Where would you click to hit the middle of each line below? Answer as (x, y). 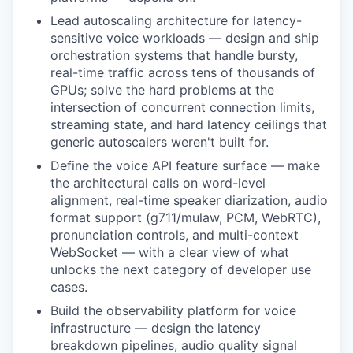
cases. (69, 286)
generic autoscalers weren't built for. (160, 141)
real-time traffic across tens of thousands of (183, 72)
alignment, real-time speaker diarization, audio (189, 200)
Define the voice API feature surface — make (185, 165)
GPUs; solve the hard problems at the (162, 89)
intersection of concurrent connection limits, (182, 107)
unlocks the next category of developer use (181, 269)
